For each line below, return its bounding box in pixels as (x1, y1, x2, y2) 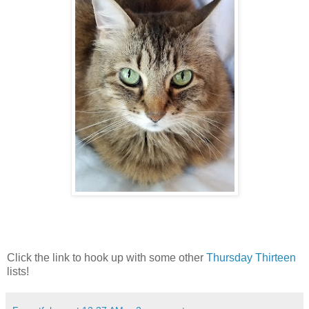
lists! (7, 266, 29, 278)
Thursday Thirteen (206, 252, 296, 264)
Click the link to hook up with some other (7, 252, 206, 264)
